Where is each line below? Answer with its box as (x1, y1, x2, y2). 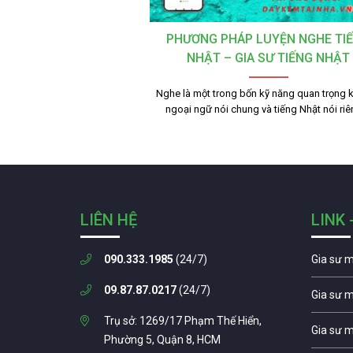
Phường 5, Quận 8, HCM (104, 333, 221, 347)
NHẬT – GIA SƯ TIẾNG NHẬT (187, 50, 351, 66)
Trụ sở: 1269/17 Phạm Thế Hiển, (104, 314, 262, 328)
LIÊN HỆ (80, 210, 137, 230)
